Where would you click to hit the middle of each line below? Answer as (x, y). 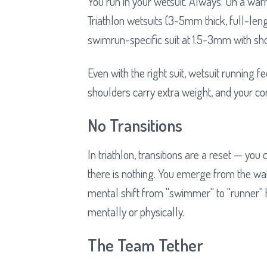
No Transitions (135, 125)
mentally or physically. (136, 211)
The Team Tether (145, 245)
